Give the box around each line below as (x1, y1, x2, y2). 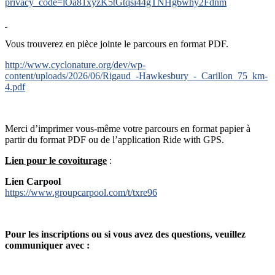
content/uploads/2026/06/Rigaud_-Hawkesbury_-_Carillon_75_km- (5, 70, 268, 81)
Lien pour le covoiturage (5, 155, 107, 166)
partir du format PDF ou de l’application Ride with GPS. (5, 134, 224, 145)
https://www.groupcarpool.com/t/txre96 (5, 187, 157, 198)
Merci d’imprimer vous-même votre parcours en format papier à (5, 123, 250, 134)
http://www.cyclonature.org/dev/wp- (5, 59, 145, 70)
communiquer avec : (5, 239, 90, 250)
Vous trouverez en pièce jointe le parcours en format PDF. (5, 38, 228, 49)
